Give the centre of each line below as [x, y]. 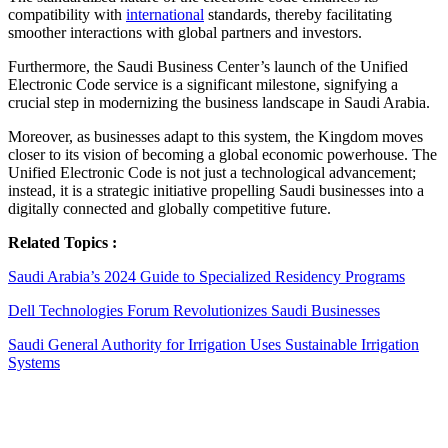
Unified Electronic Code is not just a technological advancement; [212, 173]
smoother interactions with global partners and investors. [185, 33]
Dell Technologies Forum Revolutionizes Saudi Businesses [194, 311]
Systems [34, 363]
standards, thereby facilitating [298, 15]
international [165, 15]
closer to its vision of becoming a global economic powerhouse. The [222, 155]
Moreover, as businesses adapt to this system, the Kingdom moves [215, 137]
